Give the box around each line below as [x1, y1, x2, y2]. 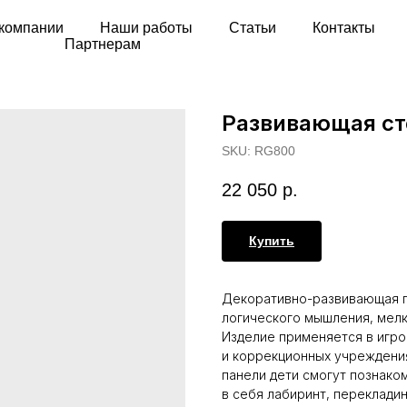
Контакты [313, 20, 375, 35]
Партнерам [64, 36, 141, 52]
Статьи [229, 20, 276, 35]
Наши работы [100, 20, 193, 35]
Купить [249, 233, 294, 249]
